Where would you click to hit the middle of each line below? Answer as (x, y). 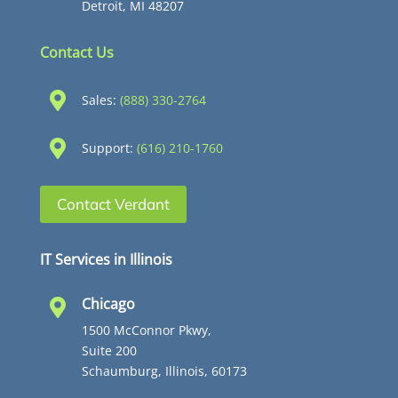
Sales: (100, 100)
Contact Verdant (113, 204)
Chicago (108, 304)
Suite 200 (109, 351)
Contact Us (76, 53)
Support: (109, 148)
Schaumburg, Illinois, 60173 (164, 371)
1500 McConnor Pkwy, (146, 330)
